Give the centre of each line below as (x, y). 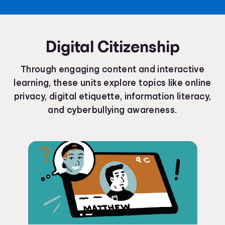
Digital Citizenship (113, 47)
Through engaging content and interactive (113, 69)
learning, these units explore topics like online (113, 83)
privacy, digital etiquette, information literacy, (113, 96)
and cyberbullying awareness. (113, 110)
